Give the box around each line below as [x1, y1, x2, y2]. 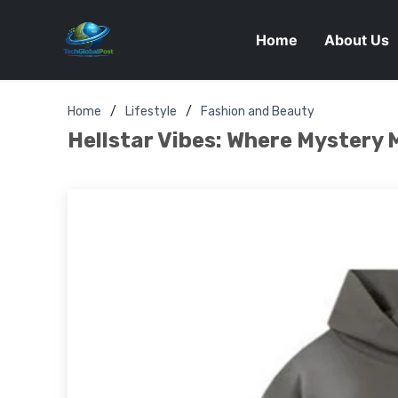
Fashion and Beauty [201, 104, 314, 119]
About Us [323, 31, 389, 49]
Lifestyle [125, 104, 177, 119]
